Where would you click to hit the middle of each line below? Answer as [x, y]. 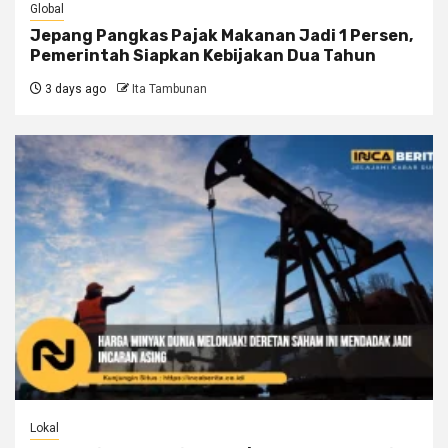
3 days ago [74, 89]
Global [47, 9]
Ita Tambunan [169, 89]
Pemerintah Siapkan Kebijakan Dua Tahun [203, 56]
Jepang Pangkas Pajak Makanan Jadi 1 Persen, [221, 36]
